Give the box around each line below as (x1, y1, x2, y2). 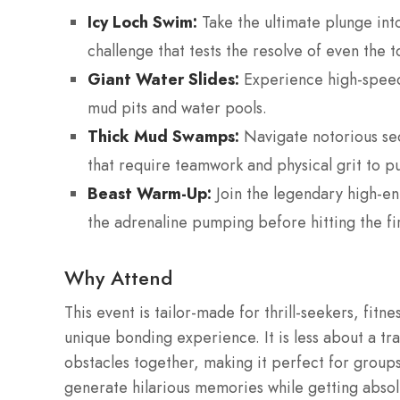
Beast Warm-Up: (87, 182, 212, 205)
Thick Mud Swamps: (87, 125, 239, 148)
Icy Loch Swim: (87, 11, 197, 34)
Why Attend (64, 263, 172, 293)
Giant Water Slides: (87, 68, 239, 91)
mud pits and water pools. (87, 96, 267, 121)
